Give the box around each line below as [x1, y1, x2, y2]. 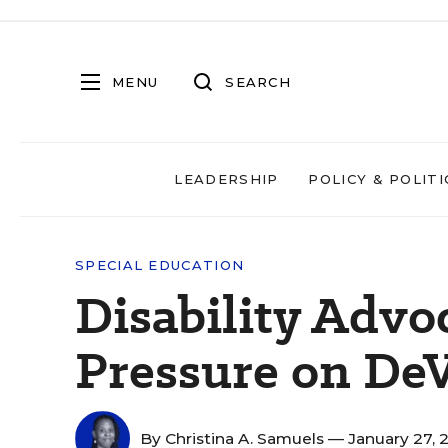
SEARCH [225, 73, 291, 90]
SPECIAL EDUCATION [75, 257, 245, 273]
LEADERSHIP [174, 171, 279, 187]
